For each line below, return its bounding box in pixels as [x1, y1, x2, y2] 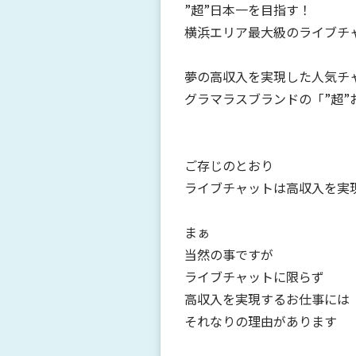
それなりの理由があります [184, 311, 337, 331]
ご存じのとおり [184, 155, 273, 175]
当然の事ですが [184, 244, 273, 264]
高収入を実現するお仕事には [184, 288, 350, 308]
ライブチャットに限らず [184, 266, 324, 286]
